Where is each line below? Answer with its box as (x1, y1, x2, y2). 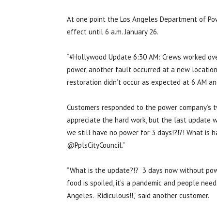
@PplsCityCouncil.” (67, 140, 125, 150)
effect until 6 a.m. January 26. (67, 27, 158, 37)
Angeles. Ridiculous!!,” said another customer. (67, 191, 209, 201)
